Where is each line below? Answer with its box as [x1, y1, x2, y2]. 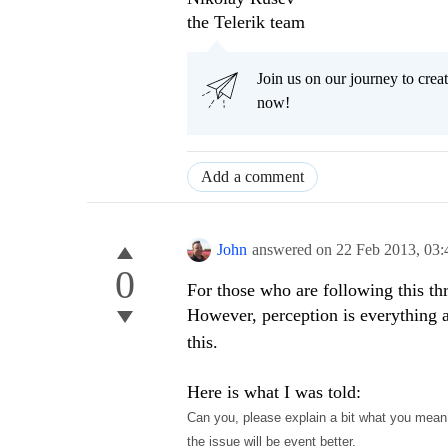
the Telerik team [187, 12, 305, 33]
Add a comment [201, 168, 305, 186]
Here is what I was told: [187, 382, 361, 403]
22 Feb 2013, [336, 241, 424, 259]
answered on [252, 241, 336, 259]
